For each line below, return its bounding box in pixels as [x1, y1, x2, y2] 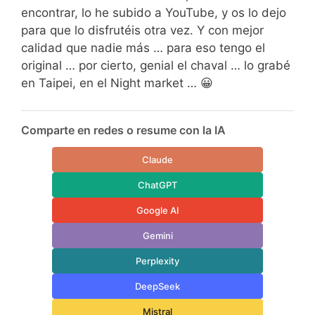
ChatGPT [138, 179, 177, 191]
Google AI [136, 204, 179, 216]
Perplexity [136, 255, 179, 266]
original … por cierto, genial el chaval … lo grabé [21, 58, 290, 72]
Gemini [142, 229, 173, 241]
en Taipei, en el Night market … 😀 [21, 76, 213, 90]
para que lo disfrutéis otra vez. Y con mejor [21, 23, 264, 37]
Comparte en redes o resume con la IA [21, 122, 226, 137]
